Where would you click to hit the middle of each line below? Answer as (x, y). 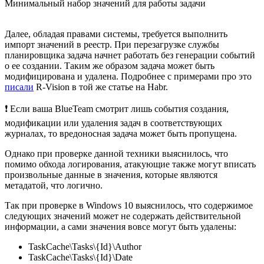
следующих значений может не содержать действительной (123, 216)
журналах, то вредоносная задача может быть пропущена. (121, 133)
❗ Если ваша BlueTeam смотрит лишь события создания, (117, 108)
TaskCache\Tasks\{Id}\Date (80, 257)
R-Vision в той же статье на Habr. (101, 87)
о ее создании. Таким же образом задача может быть (110, 65)
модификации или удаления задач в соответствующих (113, 123)
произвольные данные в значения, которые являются (111, 174)
